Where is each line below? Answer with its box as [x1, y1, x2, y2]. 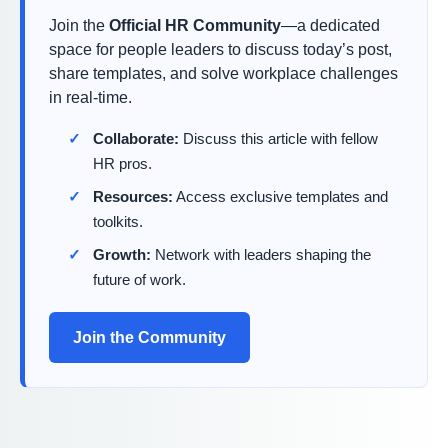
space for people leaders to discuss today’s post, [49, 40, 392, 58]
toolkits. [93, 212, 144, 230]
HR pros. [93, 154, 153, 172]
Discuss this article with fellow [179, 129, 379, 147]
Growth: [93, 245, 152, 263]
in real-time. [49, 88, 132, 106]
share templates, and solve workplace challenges [49, 64, 398, 82]
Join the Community [73, 328, 226, 346]
